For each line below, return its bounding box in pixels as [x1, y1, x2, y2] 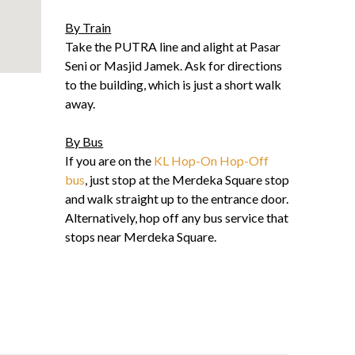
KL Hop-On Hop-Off [154, 153, 269, 169]
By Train [65, 20, 112, 36]
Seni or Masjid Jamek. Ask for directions [65, 58, 283, 74]
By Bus [65, 134, 104, 150]
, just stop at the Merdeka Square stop [85, 172, 290, 188]
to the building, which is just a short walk [65, 77, 282, 93]
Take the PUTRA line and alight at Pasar [65, 39, 281, 55]
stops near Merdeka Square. [65, 229, 217, 245]
